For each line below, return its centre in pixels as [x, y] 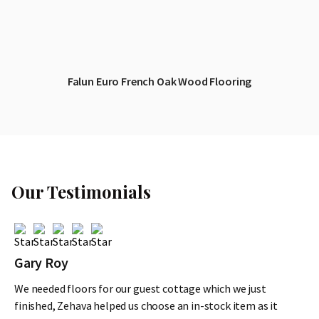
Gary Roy [41, 263]
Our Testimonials [81, 192]
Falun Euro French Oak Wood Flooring [159, 82]
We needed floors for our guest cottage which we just [140, 289]
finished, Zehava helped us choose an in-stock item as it [146, 306]
